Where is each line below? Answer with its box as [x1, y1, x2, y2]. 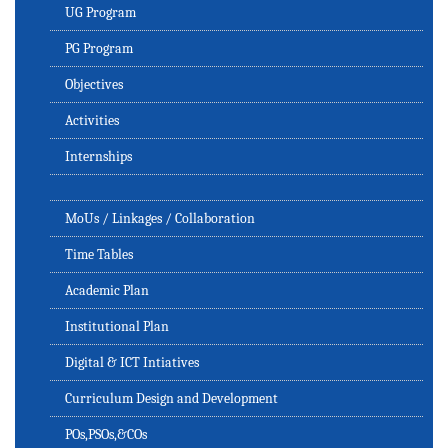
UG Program [65, 3, 136, 21]
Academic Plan [65, 281, 149, 299]
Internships [65, 147, 132, 165]
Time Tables [65, 245, 133, 263]
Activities [65, 111, 119, 129]
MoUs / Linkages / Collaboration [65, 209, 255, 227]
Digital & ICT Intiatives [65, 353, 199, 371]
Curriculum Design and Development [65, 389, 278, 407]
